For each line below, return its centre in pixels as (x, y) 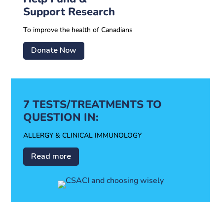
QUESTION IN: (61, 118)
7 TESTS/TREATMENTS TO (93, 105)
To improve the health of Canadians (78, 30)
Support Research (69, 12)
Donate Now (54, 51)
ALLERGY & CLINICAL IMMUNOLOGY (83, 136)
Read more (51, 156)
